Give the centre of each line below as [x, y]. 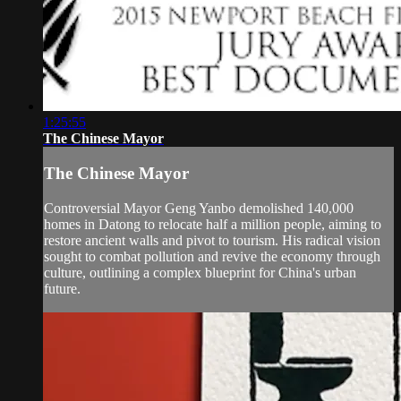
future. [62, 288]
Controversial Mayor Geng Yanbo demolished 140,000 [199, 208]
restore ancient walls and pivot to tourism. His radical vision [212, 240]
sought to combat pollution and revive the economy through [212, 256]
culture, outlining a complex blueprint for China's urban [200, 272]
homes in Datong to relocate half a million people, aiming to [213, 224]
